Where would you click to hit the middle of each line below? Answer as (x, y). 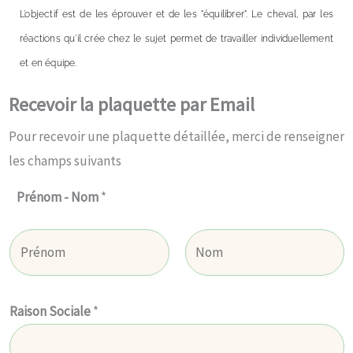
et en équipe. (48, 63)
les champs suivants (65, 160)
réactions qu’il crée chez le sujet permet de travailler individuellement (176, 38)
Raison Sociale (51, 311)
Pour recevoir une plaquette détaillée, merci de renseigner (176, 136)
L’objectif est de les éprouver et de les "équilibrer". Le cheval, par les (176, 14)
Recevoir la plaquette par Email (132, 104)
